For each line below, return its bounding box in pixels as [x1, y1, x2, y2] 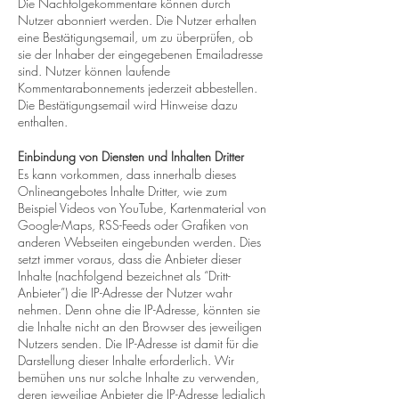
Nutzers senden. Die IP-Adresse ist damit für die [18, 335, 258, 352]
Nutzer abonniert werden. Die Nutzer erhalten [18, 12, 256, 28]
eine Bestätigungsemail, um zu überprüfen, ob [18, 28, 253, 45]
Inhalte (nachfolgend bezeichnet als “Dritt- [18, 267, 231, 284]
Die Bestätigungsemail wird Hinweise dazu [18, 96, 238, 113]
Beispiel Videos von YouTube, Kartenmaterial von [18, 199, 266, 216]
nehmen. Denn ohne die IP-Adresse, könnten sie [18, 301, 260, 318]
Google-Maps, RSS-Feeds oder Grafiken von [18, 216, 248, 233]
